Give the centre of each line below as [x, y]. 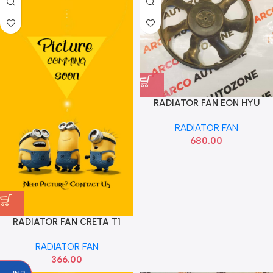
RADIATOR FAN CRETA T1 [67, 222]
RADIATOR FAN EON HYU [206, 103]
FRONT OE [67, 235]
